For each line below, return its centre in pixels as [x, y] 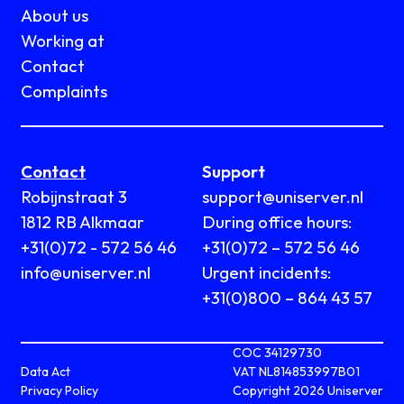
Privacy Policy [60, 391]
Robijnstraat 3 [74, 197]
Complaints [64, 92]
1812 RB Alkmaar [83, 222]
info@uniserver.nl [86, 273]
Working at [63, 41]
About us [55, 16]
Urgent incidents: [267, 273]
